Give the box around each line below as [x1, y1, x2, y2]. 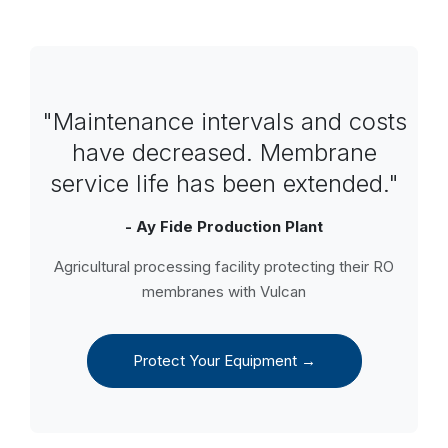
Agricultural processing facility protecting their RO [54, 257, 394, 276]
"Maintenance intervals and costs [41, 107, 407, 136]
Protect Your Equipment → [132, 351, 316, 370]
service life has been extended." [49, 169, 399, 198]
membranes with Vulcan [142, 282, 306, 301]
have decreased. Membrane [71, 138, 377, 167]
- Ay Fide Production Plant [125, 217, 323, 236]
